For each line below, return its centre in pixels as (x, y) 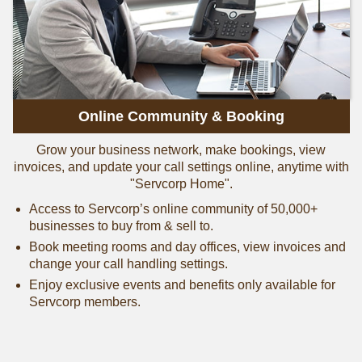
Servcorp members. (84, 302)
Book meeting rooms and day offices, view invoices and (187, 247)
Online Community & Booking (181, 117)
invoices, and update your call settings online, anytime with (181, 167)
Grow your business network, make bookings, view (181, 150)
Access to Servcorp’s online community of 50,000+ (173, 209)
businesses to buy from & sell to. (121, 226)
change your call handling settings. (128, 264)
